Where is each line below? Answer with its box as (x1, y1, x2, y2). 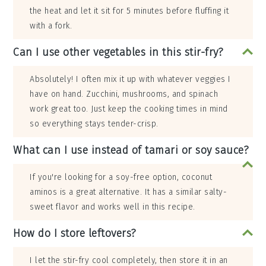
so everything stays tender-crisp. (30, 119, 159, 129)
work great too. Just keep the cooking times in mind (30, 104, 228, 115)
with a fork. (30, 21, 72, 31)
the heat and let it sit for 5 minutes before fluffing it (30, 6, 229, 17)
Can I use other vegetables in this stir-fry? (13, 46, 224, 59)
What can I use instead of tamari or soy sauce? (13, 144, 249, 157)
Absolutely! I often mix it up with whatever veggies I (30, 74, 231, 85)
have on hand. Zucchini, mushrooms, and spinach (30, 89, 218, 100)
